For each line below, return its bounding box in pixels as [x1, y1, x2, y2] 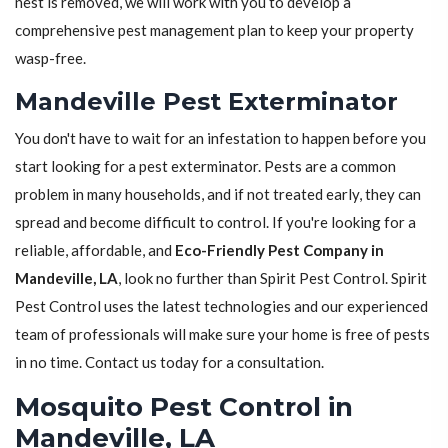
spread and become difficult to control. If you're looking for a [15, 213, 416, 232]
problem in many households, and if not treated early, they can [15, 185, 421, 204]
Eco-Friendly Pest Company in [175, 241, 384, 260]
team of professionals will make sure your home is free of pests [15, 325, 430, 344]
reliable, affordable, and [15, 241, 175, 260]
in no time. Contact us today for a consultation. [15, 353, 324, 372]
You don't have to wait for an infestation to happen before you [15, 129, 426, 148]
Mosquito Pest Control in [15, 391, 353, 424]
